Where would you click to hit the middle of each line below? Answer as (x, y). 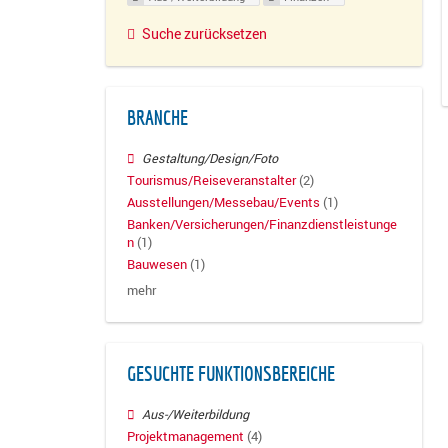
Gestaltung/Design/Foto (210, 158)
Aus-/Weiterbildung (196, 414)
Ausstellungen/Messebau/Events (223, 203)
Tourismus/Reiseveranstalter (211, 180)
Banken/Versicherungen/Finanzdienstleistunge (262, 225)
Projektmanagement (185, 436)
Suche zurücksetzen (204, 33)
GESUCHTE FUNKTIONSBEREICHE (231, 373)
